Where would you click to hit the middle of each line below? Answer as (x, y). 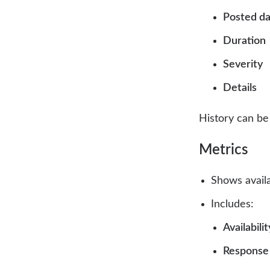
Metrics (223, 150)
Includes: (232, 205)
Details (240, 88)
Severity (243, 65)
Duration (244, 41)
